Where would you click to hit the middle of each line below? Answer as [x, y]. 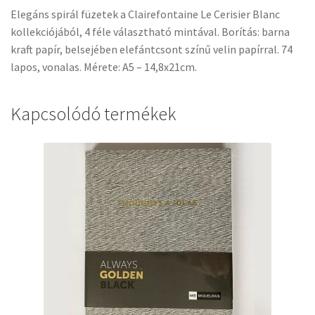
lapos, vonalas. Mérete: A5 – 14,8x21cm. [104, 66]
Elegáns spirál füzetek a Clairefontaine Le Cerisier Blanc [145, 14]
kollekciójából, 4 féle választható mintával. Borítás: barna [150, 31]
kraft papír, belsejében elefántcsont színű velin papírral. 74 [152, 49]
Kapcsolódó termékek [93, 114]
